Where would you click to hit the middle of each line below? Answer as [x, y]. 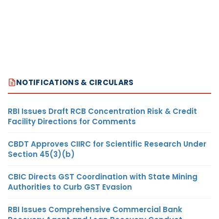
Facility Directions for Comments [72, 121]
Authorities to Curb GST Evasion [70, 187]
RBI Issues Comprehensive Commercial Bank [95, 209]
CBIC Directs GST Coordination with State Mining [103, 176]
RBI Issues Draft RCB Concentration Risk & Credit [102, 111]
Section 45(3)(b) [41, 154]
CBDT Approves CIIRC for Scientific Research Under [107, 144]
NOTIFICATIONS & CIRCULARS [75, 82]
